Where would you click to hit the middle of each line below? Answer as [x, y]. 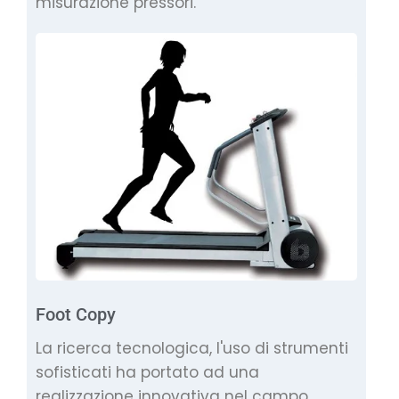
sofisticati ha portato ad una [147, 372]
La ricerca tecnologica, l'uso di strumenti [192, 348]
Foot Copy [76, 314]
